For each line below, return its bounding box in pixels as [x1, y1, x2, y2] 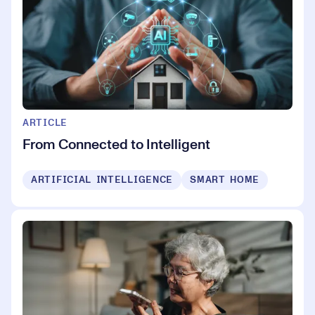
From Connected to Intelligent [22, 138, 210, 153]
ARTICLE [22, 118, 67, 129]
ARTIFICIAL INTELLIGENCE [31, 175, 174, 186]
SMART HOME [190, 175, 260, 186]
